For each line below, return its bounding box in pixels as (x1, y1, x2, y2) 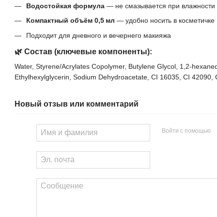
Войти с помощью (161, 127, 211, 135)
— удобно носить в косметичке (115, 16, 215, 25)
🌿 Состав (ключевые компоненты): (15, 47, 152, 56)
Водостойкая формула (26, 1, 105, 10)
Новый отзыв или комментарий (15, 99, 139, 108)
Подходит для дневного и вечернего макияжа (26, 31, 171, 39)
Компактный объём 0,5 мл (26, 16, 115, 25)
